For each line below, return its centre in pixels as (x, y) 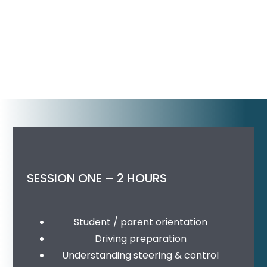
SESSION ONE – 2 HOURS (97, 178)
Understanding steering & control (140, 256)
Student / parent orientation (140, 222)
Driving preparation (140, 239)
